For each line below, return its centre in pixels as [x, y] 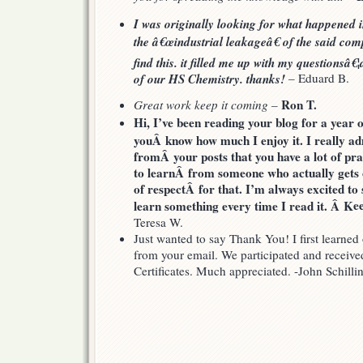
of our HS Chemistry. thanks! [209, 78]
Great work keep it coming [201, 105]
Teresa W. [158, 222]
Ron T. [299, 105]
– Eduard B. [317, 78]
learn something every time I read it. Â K [243, 205]
